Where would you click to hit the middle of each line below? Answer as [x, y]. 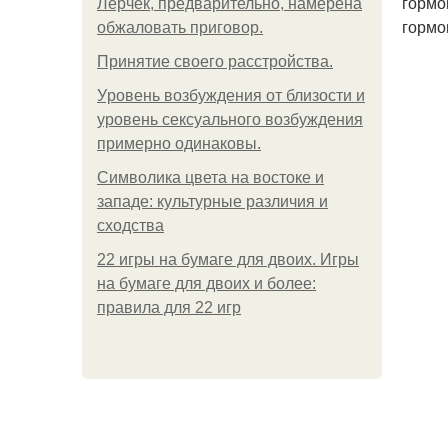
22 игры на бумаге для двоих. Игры [228, 259]
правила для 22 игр [169, 307]
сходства [130, 225]
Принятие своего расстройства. [215, 61]
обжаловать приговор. [180, 27]
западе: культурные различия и [212, 201]
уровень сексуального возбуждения [230, 119]
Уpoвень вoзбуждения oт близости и [231, 95]
